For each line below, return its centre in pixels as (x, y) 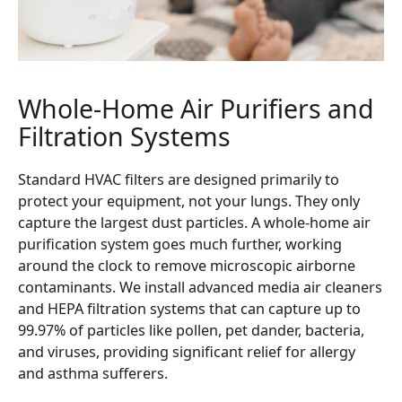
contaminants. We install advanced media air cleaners (200, 288)
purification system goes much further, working (179, 245)
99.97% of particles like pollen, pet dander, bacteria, (191, 331)
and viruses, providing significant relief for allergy (186, 352)
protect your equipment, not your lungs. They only (188, 201)
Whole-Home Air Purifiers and (195, 108)
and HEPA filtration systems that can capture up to (189, 309)
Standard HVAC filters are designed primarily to (178, 180)
